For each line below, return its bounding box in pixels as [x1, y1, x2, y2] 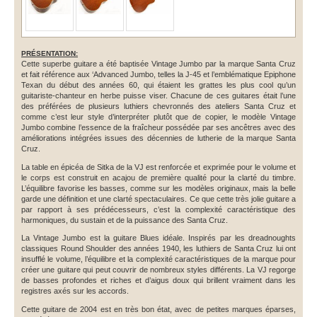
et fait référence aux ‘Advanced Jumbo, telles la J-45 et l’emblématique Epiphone [21, 69, 296, 79]
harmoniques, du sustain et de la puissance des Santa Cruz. [21, 215, 228, 224]
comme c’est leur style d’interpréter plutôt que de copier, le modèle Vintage [21, 112, 296, 121]
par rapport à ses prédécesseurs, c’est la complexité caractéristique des [21, 204, 296, 214]
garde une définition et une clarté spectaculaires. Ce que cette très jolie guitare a [21, 194, 296, 203]
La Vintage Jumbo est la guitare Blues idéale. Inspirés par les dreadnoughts [21, 234, 296, 243]
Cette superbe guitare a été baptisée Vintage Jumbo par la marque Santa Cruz [21, 59, 296, 68]
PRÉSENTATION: [21, 49, 78, 57]
